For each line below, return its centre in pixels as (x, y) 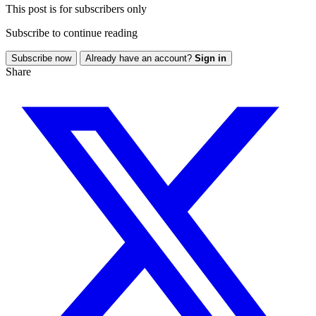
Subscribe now (41, 59)
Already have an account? (140, 59)
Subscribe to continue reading (72, 33)
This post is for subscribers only (76, 9)
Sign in (211, 59)
